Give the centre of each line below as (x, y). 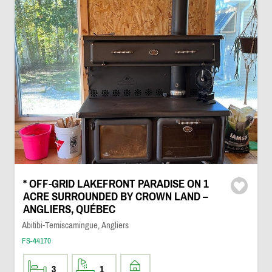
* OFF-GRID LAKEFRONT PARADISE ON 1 (116, 184)
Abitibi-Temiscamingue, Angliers (75, 225)
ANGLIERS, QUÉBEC (69, 209)
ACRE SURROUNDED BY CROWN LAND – (115, 196)
